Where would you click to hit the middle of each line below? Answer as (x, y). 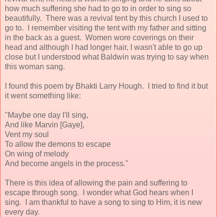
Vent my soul (27, 134)
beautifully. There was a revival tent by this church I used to (106, 18)
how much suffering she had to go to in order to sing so (98, 8)
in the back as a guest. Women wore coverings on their (99, 37)
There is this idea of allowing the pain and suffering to (96, 183)
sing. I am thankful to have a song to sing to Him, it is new (103, 202)
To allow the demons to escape (58, 144)
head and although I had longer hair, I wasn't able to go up (104, 47)
